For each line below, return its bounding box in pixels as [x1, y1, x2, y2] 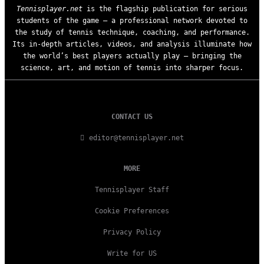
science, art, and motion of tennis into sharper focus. [21, 64, 243, 72]
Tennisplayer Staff [95, 186, 169, 194]
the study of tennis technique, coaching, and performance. [14, 28, 250, 37]
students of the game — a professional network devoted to [16, 16, 247, 25]
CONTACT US [111, 113, 153, 121]
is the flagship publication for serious [82, 5, 247, 14]
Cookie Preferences [95, 207, 169, 216]
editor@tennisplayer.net [89, 134, 184, 143]
